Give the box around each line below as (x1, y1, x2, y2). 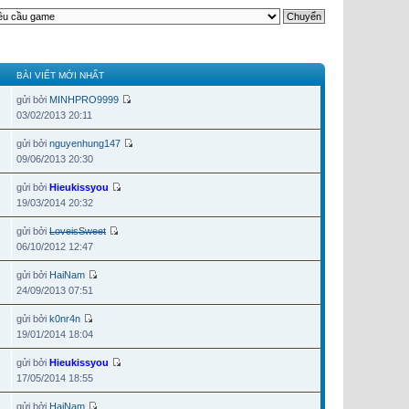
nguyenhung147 (49, 138, 121, 150)
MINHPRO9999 (49, 94, 119, 106)
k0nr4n (49, 313, 80, 325)
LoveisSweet (49, 225, 106, 237)
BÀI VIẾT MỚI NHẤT (16, 70, 104, 81)
